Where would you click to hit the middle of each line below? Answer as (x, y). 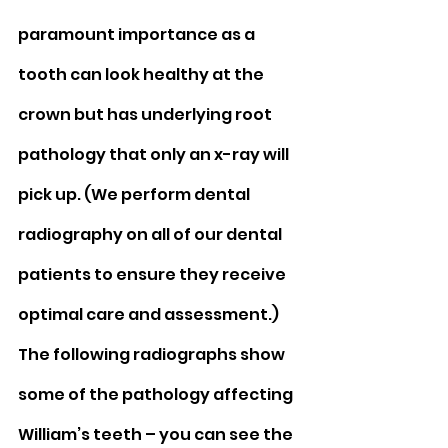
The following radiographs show (153, 355)
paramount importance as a (138, 35)
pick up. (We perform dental (135, 195)
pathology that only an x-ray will (155, 155)
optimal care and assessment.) (150, 315)
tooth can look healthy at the (142, 75)
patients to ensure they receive (153, 275)
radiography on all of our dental (151, 235)
